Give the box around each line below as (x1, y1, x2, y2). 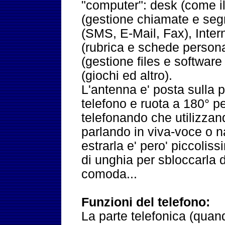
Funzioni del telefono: (81, 195, 210, 209)
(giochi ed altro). (81, 69, 173, 82)
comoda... (81, 167, 138, 181)
